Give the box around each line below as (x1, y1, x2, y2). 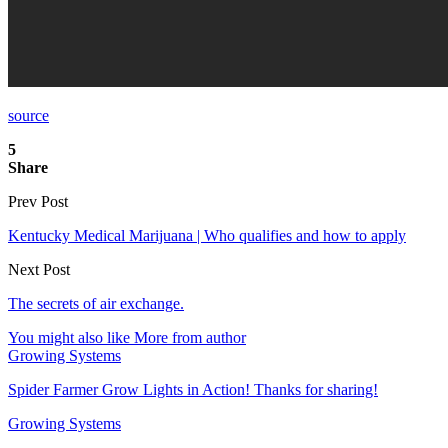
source (8, 106, 49, 124)
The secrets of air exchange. (8, 294, 184, 312)
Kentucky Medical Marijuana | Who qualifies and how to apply (8, 226, 406, 244)
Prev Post (8, 192, 68, 210)
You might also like (8, 328, 130, 346)
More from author (134, 328, 246, 346)
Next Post (8, 260, 70, 278)
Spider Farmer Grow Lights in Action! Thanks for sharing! (8, 380, 378, 398)
